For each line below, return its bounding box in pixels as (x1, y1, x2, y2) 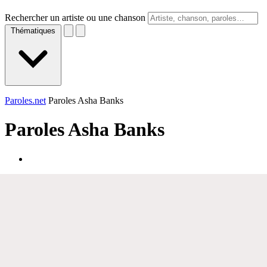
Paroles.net (5, 95, 46, 105)
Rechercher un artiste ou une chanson (5, 13, 145, 23)
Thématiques (11, 26, 55, 35)
